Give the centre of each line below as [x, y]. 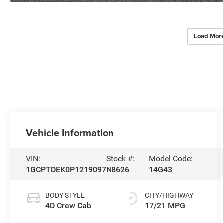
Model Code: [171, 159]
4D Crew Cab [68, 206]
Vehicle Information [70, 133]
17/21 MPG [165, 206]
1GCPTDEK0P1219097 [66, 170]
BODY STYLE [65, 195]
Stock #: [121, 159]
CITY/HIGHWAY [169, 195]
